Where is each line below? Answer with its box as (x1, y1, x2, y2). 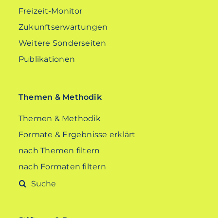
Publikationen (18, 54, 75, 64)
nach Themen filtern (18, 146, 100, 155)
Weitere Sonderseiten (18, 38, 107, 48)
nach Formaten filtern (18, 162, 106, 171)
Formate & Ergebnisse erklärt (18, 130, 136, 139)
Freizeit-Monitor (18, 6, 83, 16)
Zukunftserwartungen (18, 22, 108, 32)
